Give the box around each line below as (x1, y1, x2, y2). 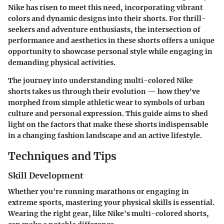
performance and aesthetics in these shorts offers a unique (8, 35, 214, 45)
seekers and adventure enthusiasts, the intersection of (8, 24, 200, 34)
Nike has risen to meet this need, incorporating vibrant (8, 2, 203, 12)
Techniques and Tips (8, 149, 116, 163)
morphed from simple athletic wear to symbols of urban (8, 97, 205, 107)
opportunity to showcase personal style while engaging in (8, 46, 212, 56)
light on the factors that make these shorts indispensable (8, 119, 208, 129)
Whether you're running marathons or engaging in (8, 187, 189, 196)
